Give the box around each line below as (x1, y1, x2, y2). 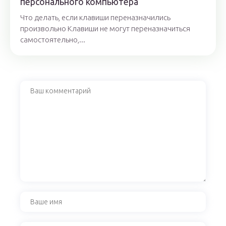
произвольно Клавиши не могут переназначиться (20, 24, 190, 33)
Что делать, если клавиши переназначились (20, 13, 171, 22)
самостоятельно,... (20, 35, 85, 44)
